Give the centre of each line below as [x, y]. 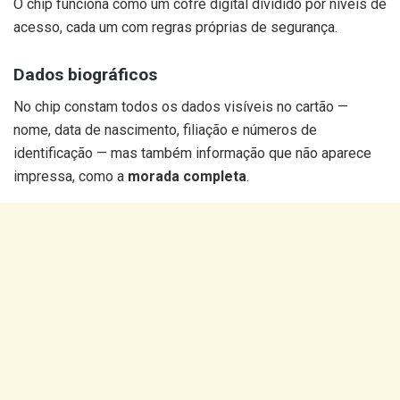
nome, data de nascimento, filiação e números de [165, 130]
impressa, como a [71, 177]
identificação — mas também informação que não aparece [192, 154]
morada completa [187, 177]
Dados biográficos [85, 74]
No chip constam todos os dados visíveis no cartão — [181, 107]
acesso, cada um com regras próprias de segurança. [175, 28]
